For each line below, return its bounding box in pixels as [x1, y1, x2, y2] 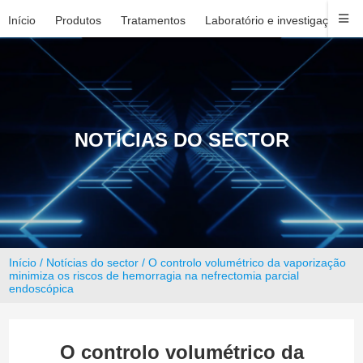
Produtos [55, 14, 101, 27]
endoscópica [9, 281, 75, 295]
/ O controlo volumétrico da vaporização [139, 255, 347, 269]
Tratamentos [121, 14, 186, 27]
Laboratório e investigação [205, 14, 341, 27]
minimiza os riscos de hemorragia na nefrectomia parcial [9, 268, 300, 282]
